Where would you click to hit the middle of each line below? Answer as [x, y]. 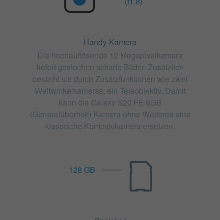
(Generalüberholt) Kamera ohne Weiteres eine [110, 114]
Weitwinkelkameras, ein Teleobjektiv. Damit [110, 90]
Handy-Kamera [110, 42]
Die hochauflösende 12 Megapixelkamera [110, 55]
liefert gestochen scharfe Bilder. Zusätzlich [110, 67]
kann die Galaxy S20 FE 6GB [110, 102]
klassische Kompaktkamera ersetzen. [110, 126]
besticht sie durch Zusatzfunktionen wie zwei [110, 79]
